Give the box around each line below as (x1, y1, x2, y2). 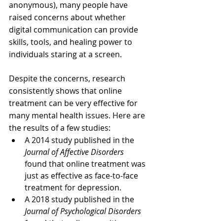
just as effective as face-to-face (25, 170, 140, 181)
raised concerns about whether (9, 12, 128, 23)
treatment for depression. (25, 182, 121, 193)
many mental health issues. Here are (9, 110, 147, 121)
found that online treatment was (25, 158, 147, 169)
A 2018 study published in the (25, 194, 136, 205)
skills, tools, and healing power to (9, 37, 134, 47)
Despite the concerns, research (9, 73, 127, 84)
